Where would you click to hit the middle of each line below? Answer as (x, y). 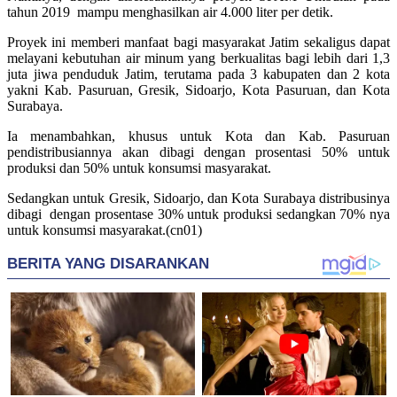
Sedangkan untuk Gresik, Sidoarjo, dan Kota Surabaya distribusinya (198, 198)
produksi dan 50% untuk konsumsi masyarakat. (139, 168)
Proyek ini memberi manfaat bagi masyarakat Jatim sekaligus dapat (198, 43)
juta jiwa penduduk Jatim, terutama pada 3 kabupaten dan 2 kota (198, 74)
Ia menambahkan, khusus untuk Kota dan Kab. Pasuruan (198, 136)
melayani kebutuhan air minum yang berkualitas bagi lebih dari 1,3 (198, 58)
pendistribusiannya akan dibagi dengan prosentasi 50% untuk (198, 152)
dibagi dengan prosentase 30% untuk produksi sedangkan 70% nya (198, 214)
